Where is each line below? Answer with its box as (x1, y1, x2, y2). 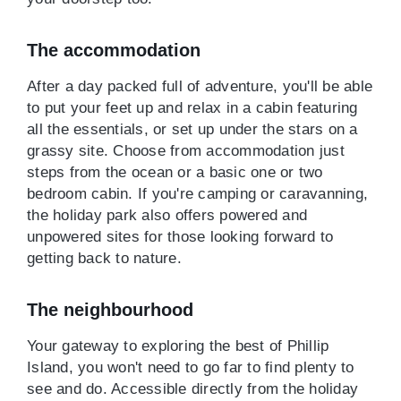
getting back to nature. (27, 250, 182, 267)
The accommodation (27, 40, 200, 60)
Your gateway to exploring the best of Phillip (27, 337, 329, 354)
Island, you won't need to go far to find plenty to (27, 359, 354, 376)
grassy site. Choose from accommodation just (27, 142, 345, 159)
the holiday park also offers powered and (27, 207, 307, 224)
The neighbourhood (27, 300, 193, 320)
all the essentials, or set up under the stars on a (27, 121, 358, 138)
